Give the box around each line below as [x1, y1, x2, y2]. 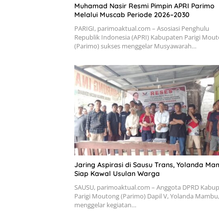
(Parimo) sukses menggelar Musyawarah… [74, 41, 197, 50]
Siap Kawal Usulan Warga [74, 169, 160, 178]
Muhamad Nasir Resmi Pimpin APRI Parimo [74, 1, 215, 10]
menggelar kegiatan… [74, 200, 136, 209]
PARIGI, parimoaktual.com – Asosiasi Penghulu [74, 23, 209, 33]
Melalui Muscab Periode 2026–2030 [74, 10, 190, 19]
